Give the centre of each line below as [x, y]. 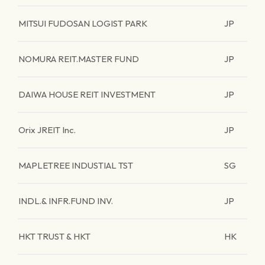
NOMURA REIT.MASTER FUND [79, 59]
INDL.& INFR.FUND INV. [66, 201]
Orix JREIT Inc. [47, 130]
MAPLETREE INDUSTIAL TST [76, 165]
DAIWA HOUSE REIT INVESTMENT [87, 94]
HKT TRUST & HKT [54, 236]
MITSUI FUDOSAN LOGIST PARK [83, 23]
